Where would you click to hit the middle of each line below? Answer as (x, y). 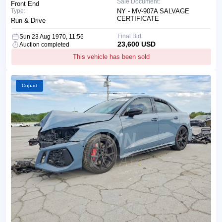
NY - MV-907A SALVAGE (153, 11)
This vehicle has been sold (111, 56)
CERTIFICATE (138, 18)
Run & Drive (28, 20)
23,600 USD (136, 44)
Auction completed (44, 44)
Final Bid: (130, 36)
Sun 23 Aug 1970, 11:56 (52, 36)
